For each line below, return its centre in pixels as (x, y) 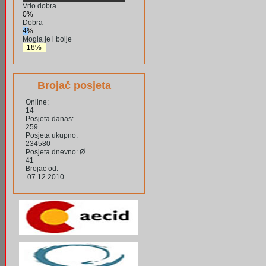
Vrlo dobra (39, 6)
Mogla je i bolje (47, 39)
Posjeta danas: (50, 119)
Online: (37, 102)
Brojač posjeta (74, 86)
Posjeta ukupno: (52, 136)
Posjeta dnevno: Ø (55, 152)
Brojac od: (42, 169)
